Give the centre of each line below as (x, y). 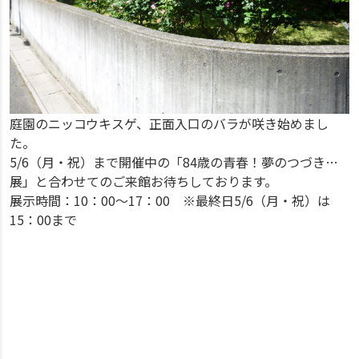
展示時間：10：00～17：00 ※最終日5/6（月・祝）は (170, 200)
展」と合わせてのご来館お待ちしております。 (143, 181)
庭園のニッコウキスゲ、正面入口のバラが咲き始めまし (169, 123)
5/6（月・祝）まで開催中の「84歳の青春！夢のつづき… (174, 162)
